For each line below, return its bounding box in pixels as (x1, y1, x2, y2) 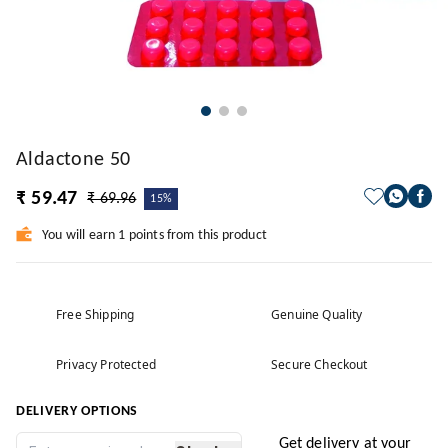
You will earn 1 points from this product (42, 228, 267, 243)
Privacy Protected (56, 356, 156, 373)
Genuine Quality (271, 306, 363, 323)
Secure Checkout (271, 356, 368, 373)
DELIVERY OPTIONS (16, 404, 139, 419)
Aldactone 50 (16, 150, 131, 170)
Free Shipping (56, 306, 135, 323)
